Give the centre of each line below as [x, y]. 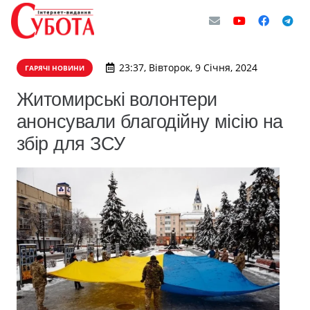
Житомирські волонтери [117, 99]
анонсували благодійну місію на [150, 121]
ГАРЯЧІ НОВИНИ [55, 68]
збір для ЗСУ [71, 144]
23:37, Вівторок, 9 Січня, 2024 [188, 67]
